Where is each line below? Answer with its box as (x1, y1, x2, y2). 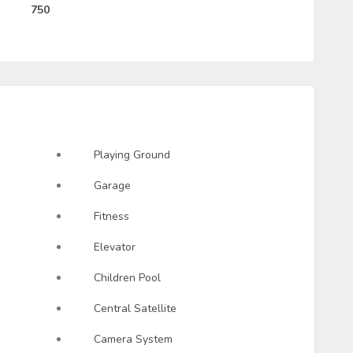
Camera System (94, 331, 173, 347)
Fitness (94, 208, 129, 224)
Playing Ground (94, 147, 170, 162)
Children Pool (94, 269, 161, 285)
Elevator (94, 239, 136, 255)
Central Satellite (94, 300, 176, 316)
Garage (94, 177, 131, 193)
